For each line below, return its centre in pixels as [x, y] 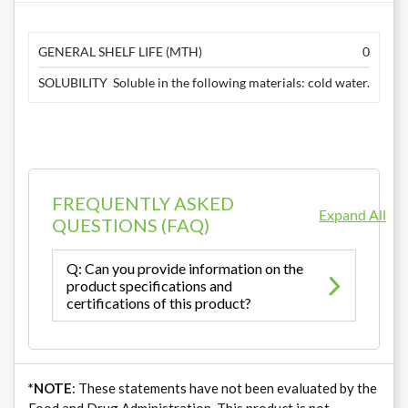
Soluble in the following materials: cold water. [241, 83]
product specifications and [149, 286]
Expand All [353, 214]
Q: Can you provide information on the [185, 269]
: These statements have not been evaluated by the [224, 388]
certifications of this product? [159, 303]
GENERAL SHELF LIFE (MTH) [120, 52]
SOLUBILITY [73, 83]
